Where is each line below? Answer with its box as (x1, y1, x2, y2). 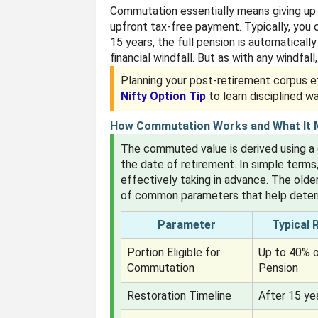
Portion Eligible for (127, 246, 221, 259)
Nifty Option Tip (121, 89, 207, 103)
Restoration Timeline (127, 289, 232, 302)
